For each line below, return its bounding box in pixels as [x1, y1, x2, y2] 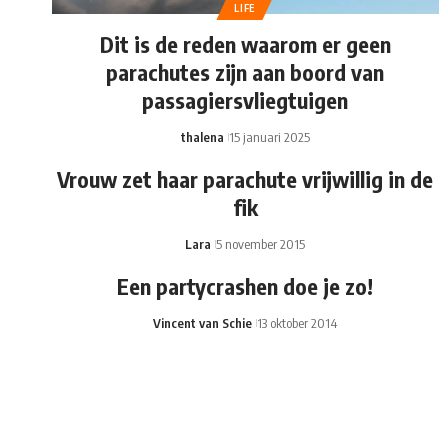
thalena [180, 128, 224, 145]
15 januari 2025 [228, 128, 310, 145]
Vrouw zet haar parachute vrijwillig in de [57, 164, 434, 193]
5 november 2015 [216, 235, 306, 252]
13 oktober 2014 [257, 314, 338, 331]
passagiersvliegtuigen [142, 85, 349, 114]
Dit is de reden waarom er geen [99, 29, 391, 58]
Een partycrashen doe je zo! [117, 271, 374, 300]
